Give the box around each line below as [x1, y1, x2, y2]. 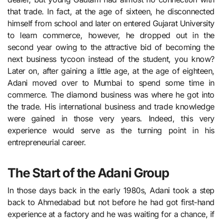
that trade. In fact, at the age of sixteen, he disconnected [7, 6, 215, 16]
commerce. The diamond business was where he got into [7, 89, 215, 100]
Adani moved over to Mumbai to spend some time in [7, 77, 215, 88]
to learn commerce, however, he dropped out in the [7, 30, 215, 40]
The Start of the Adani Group [7, 165, 169, 180]
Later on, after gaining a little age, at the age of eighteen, [7, 65, 215, 76]
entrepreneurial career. [7, 137, 86, 147]
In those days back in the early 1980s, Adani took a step [7, 185, 215, 196]
